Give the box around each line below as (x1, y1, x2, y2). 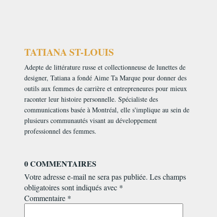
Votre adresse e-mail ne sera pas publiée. (24, 171, 148, 182)
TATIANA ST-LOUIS (24, 45, 114, 59)
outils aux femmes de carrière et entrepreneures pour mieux (24, 84, 187, 93)
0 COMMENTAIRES (24, 158, 96, 169)
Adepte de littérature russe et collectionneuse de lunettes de (24, 62, 186, 72)
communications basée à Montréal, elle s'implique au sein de (24, 105, 189, 114)
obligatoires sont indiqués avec (24, 182, 119, 192)
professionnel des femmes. (24, 126, 96, 136)
